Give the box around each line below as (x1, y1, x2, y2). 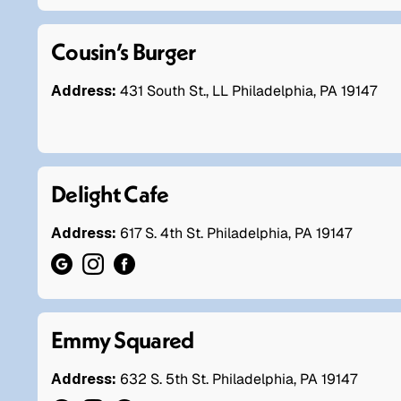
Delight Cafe (51, 178, 169, 209)
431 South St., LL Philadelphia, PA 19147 (116, 81, 377, 100)
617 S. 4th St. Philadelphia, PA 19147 (120, 223, 352, 243)
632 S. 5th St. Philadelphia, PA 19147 (120, 369, 357, 388)
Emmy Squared (51, 324, 194, 354)
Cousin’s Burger (51, 36, 196, 66)
